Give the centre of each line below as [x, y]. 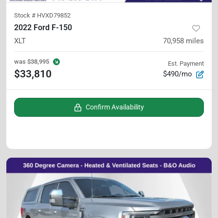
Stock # [26, 15]
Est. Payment [186, 64]
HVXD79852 [54, 15]
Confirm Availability [115, 107]
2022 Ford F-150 [43, 27]
